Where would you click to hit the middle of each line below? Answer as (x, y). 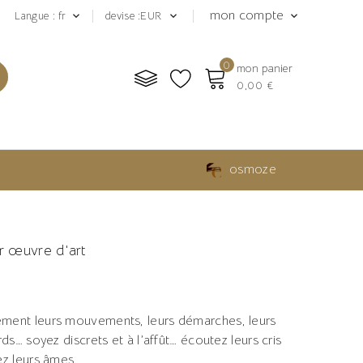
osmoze (253, 169)
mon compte (248, 15)
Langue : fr (41, 16)
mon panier (265, 68)
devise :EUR (134, 16)
